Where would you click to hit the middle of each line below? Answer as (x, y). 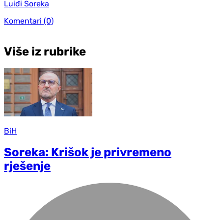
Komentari (23, 21)
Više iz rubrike (45, 51)
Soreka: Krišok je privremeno (88, 152)
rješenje (27, 166)
